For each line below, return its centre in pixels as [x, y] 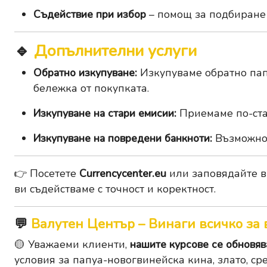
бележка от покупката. [91, 89]
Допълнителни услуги [115, 51]
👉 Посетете [47, 174]
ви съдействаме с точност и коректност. [115, 189]
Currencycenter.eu [123, 174]
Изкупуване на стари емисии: [105, 114]
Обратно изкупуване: [85, 73]
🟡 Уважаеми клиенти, [72, 245]
